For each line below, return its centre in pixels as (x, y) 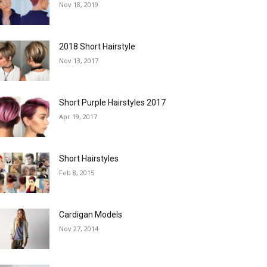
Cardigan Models (91, 215)
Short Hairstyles (89, 159)
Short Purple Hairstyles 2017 (113, 103)
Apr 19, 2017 (78, 117)
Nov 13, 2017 (79, 61)
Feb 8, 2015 (77, 173)
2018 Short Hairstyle (97, 47)
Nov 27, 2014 (79, 229)
